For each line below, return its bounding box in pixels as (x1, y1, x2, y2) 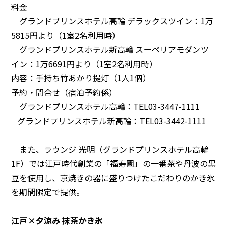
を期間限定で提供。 (11, 185, 85, 198)
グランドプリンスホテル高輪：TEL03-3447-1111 (11, 100, 201, 112)
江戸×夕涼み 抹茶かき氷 (11, 214, 103, 226)
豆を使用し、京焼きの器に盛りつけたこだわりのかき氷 (11, 171, 215, 184)
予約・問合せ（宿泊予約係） (11, 85, 118, 98)
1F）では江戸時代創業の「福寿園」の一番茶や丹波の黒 (11, 157, 216, 169)
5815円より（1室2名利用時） (11, 28, 121, 41)
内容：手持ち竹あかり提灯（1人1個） (11, 71, 151, 84)
